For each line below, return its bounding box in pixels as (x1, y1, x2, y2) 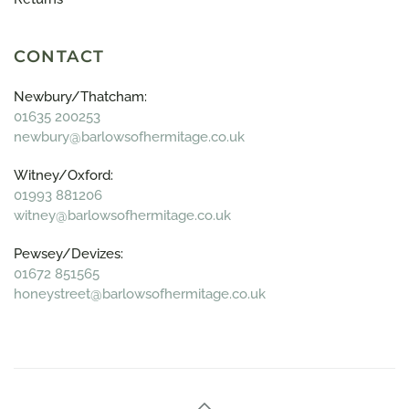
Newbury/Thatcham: (14, 88, 147, 105)
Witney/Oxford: (14, 166, 113, 184)
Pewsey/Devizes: (14, 245, 123, 262)
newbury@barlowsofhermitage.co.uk (14, 128, 245, 145)
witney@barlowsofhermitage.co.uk (14, 206, 231, 224)
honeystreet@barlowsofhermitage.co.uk (14, 285, 266, 302)
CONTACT (14, 46, 105, 67)
